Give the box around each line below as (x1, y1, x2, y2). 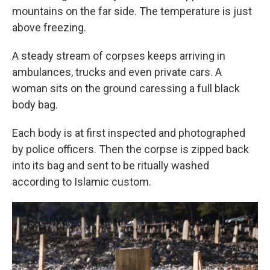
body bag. (12, 98, 58, 111)
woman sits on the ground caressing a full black (12, 82, 240, 95)
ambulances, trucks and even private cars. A (12, 66, 222, 78)
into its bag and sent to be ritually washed (12, 159, 209, 172)
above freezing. (12, 21, 86, 34)
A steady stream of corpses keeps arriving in (12, 49, 225, 62)
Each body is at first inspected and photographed (12, 127, 245, 139)
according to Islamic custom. (12, 175, 151, 188)
